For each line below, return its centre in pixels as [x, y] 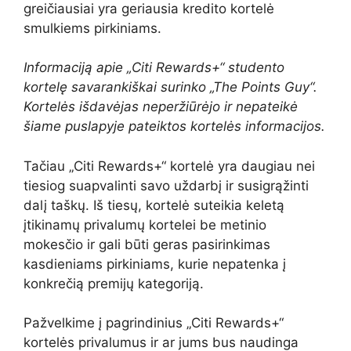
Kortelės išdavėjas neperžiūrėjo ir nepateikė [161, 107]
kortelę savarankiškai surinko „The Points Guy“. [170, 87]
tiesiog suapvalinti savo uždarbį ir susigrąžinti [166, 185]
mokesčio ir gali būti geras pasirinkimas [147, 244]
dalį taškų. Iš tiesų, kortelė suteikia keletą [154, 205]
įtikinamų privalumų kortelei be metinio [145, 224]
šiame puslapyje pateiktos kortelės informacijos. [174, 127]
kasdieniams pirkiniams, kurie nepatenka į [155, 264]
